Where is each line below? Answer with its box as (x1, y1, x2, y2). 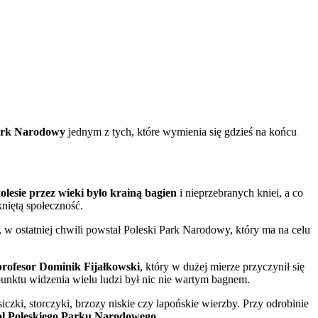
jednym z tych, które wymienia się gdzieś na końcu (65, 125, 297, 138)
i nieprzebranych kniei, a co (177, 186, 303, 199)
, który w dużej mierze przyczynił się (140, 260, 305, 273)
